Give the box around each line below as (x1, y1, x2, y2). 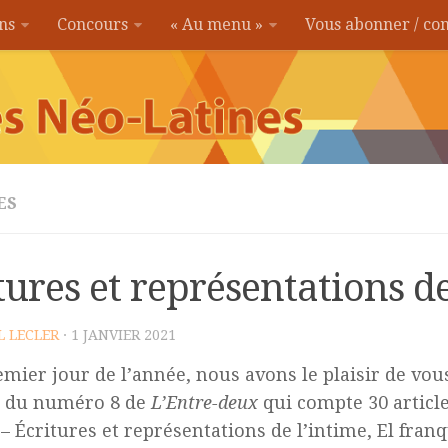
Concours (57, 15, 128, 34)
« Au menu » (170, 15, 263, 34)
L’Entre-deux (151, 391, 258, 413)
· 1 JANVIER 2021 (59, 326, 176, 343)
